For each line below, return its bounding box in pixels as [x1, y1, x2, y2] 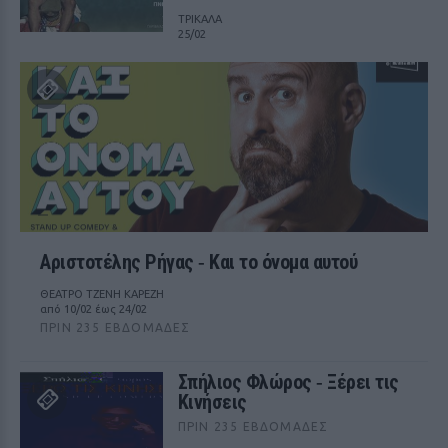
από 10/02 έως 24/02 [40, 303, 147, 315]
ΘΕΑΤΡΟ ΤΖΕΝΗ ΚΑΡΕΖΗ [40, 288, 164, 300]
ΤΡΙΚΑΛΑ [177, 13, 222, 25]
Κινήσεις [177, 390, 247, 414]
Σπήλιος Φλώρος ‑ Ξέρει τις [177, 370, 399, 394]
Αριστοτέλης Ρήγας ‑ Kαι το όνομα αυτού [40, 250, 357, 274]
